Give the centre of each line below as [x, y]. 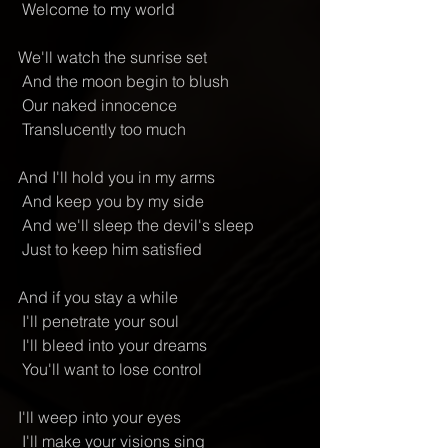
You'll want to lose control [112, 369]
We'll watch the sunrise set [112, 57]
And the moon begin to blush [125, 81]
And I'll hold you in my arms [116, 177]
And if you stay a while [98, 297]
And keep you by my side [113, 201]
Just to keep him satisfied [112, 249]
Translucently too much [104, 129]
